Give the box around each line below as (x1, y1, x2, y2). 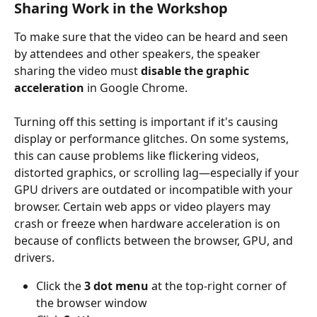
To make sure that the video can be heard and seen (14, 28, 291, 45)
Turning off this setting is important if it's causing (14, 114, 281, 130)
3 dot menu (84, 278, 149, 294)
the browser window (36, 295, 147, 311)
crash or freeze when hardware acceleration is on (14, 216, 283, 232)
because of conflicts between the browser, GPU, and (14, 233, 296, 249)
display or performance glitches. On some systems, (14, 131, 292, 147)
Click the (36, 278, 84, 294)
